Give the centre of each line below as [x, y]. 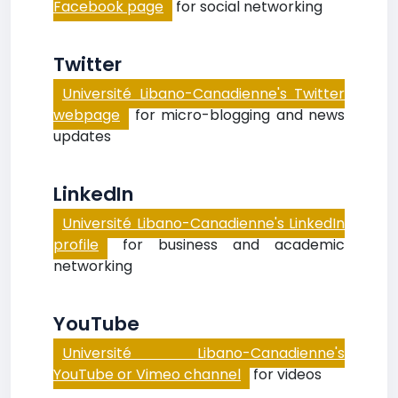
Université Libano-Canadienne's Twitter [203, 94]
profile [76, 245]
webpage [87, 115]
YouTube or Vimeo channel [147, 374]
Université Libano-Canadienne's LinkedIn [203, 223]
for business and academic [226, 245]
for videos [286, 374]
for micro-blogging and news [237, 115]
